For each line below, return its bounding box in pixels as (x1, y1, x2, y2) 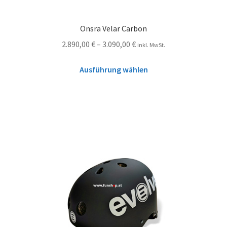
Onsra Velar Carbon (80, 23, 147, 33)
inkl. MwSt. (137, 41, 165, 49)
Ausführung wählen (79, 64, 148, 75)
